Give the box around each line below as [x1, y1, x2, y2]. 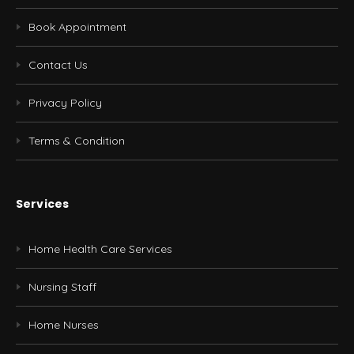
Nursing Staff [28, 280, 96, 295]
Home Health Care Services [28, 242, 172, 257]
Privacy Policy [28, 96, 102, 111]
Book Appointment [28, 20, 126, 35]
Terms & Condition [28, 134, 125, 149]
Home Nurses [28, 318, 99, 333]
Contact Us [28, 58, 88, 73]
